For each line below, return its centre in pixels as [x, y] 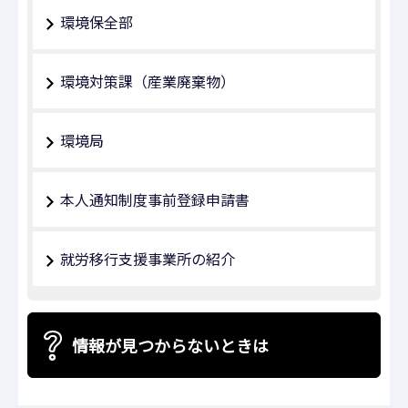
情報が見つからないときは [170, 346]
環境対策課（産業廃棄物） [148, 81]
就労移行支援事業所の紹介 [148, 258]
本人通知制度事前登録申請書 [155, 199]
